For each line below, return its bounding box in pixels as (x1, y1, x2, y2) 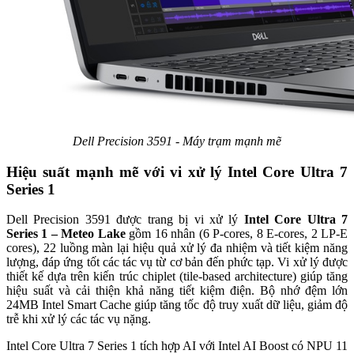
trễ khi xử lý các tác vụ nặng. (6, 312, 151, 326)
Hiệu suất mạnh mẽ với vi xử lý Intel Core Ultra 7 (6, 163, 348, 180)
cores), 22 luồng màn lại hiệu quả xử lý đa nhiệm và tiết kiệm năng (6, 241, 348, 255)
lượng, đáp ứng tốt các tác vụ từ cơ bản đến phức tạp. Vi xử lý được (6, 255, 348, 269)
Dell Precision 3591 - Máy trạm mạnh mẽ (73, 134, 281, 148)
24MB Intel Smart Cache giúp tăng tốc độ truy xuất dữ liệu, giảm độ (6, 298, 348, 312)
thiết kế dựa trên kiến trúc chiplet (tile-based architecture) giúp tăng (6, 269, 348, 284)
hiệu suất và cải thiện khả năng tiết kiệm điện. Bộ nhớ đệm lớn (6, 284, 348, 298)
